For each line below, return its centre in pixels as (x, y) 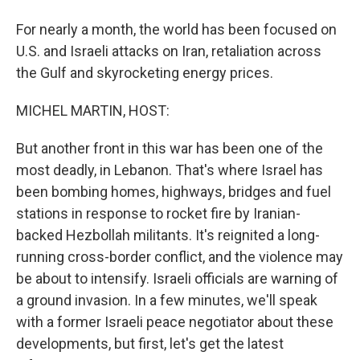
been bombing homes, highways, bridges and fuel (174, 192)
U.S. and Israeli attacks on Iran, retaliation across (169, 51)
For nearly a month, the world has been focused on (176, 29)
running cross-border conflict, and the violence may (180, 257)
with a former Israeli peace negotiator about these (175, 322)
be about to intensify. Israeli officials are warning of (177, 278)
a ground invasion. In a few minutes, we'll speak (167, 300)
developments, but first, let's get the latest (150, 344)
